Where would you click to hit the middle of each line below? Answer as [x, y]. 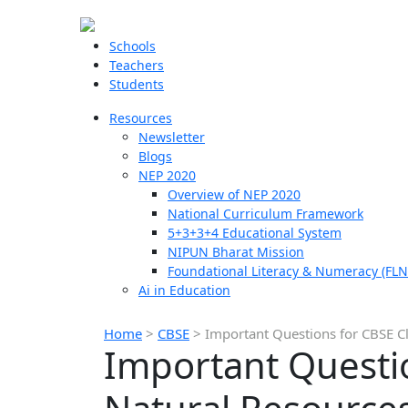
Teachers [137, 65]
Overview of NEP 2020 [234, 194]
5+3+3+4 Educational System [255, 233]
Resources [141, 118]
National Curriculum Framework [265, 214]
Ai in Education [184, 290]
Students [137, 84]
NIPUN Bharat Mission [236, 252]
